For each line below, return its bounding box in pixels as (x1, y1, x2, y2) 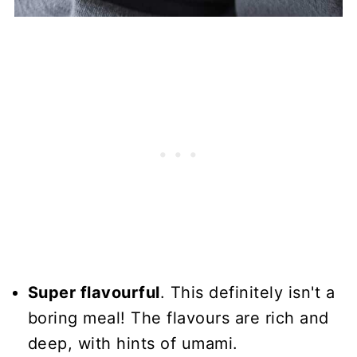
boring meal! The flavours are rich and (27, 308, 329, 328)
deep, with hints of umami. (27, 334, 238, 354)
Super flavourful (27, 283, 160, 303)
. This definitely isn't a (159, 283, 335, 303)
